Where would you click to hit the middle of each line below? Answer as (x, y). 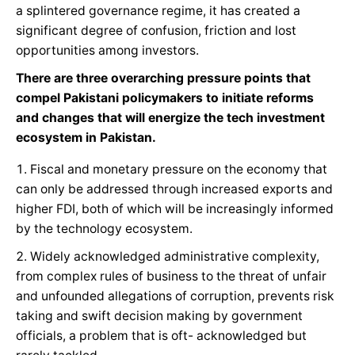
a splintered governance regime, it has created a (158, 10)
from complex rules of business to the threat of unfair (171, 276)
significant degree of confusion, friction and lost (156, 30)
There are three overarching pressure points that (163, 78)
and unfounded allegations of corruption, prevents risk (175, 296)
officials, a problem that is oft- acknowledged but (161, 335)
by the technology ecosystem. (104, 228)
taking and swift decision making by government (159, 315)
